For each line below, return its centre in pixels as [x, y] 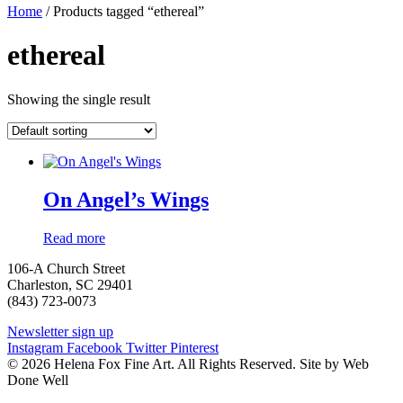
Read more [74, 237]
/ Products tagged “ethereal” [123, 11]
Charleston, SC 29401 [70, 284]
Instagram [35, 347]
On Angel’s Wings [126, 199]
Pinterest [194, 347]
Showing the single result [79, 99]
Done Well [38, 380]
